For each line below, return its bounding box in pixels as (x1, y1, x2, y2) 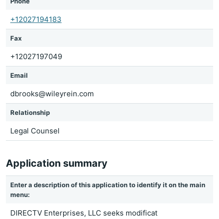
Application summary (6, 157, 108, 169)
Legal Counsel (10, 126, 60, 135)
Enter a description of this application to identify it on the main (10, 181, 205, 189)
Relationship (10, 109, 50, 116)
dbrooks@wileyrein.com (10, 89, 94, 98)
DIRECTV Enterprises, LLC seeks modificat (10, 208, 157, 218)
